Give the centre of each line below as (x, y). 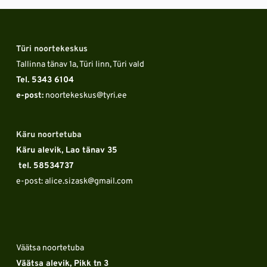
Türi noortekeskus (52, 49)
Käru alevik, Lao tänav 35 (66, 151)
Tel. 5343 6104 (46, 80)
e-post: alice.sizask (52, 182)
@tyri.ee (111, 96)
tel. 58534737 (46, 166)
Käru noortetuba (49, 135)
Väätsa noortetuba (50, 249)
